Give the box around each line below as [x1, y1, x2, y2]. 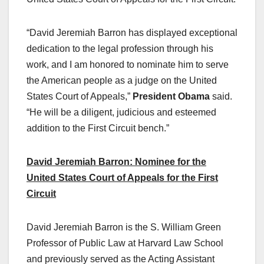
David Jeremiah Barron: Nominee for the [27, 157, 206, 167]
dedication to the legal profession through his [27, 44, 213, 54]
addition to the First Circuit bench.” [27, 123, 169, 134]
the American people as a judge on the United [27, 75, 217, 86]
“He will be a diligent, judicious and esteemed [27, 107, 216, 118]
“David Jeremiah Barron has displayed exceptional [27, 28, 237, 38]
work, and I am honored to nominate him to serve [27, 60, 229, 70]
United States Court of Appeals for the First [27, 173, 218, 183]
